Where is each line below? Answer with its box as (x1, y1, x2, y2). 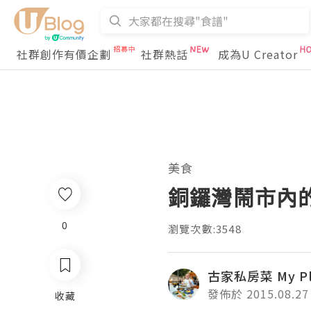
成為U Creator (218, 46, 298, 62)
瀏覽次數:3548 (168, 221, 242, 236)
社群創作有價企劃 (17, 46, 111, 62)
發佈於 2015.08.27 (208, 285, 309, 302)
